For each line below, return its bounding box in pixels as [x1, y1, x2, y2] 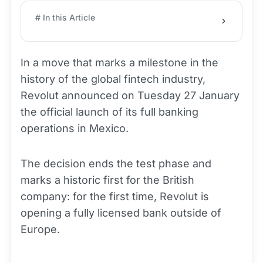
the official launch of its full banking [21, 106, 198, 118]
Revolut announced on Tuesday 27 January [21, 89, 240, 102]
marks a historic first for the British [21, 174, 194, 186]
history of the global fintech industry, [21, 73, 205, 85]
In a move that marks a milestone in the [21, 56, 218, 69]
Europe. [21, 223, 60, 235]
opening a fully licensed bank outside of [21, 207, 221, 219]
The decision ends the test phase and [21, 157, 211, 170]
